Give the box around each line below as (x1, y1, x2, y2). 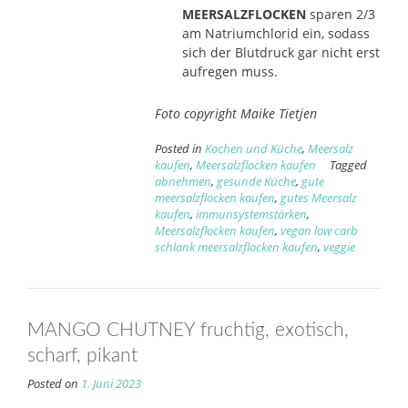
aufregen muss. (181, 62, 278, 80)
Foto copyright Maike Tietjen (154, 104, 317, 122)
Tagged (329, 157, 367, 173)
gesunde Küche (216, 173, 296, 189)
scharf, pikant (27, 345, 138, 365)
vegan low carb (280, 222, 358, 239)
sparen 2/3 (305, 5, 375, 23)
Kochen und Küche (204, 140, 302, 157)
